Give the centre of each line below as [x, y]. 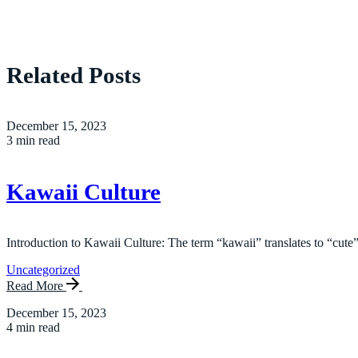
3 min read [33, 141]
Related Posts [74, 76]
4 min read [33, 327]
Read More [36, 285]
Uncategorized [43, 269]
